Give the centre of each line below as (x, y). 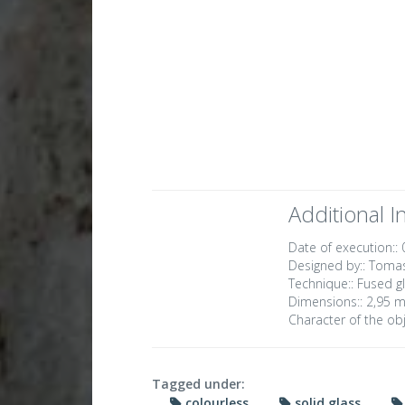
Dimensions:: (326, 302)
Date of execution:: (344, 248)
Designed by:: (327, 266)
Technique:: (321, 284)
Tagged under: (199, 384)
